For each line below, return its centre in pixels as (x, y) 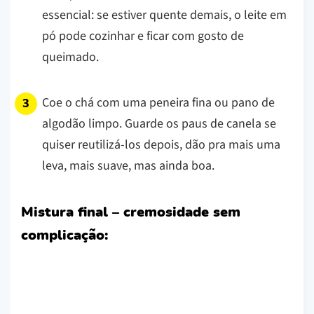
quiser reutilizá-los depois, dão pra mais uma (161, 144)
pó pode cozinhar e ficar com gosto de (143, 36)
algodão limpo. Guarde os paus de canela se (159, 123)
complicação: (64, 235)
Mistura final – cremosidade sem (131, 212)
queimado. (70, 57)
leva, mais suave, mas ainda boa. (128, 165)
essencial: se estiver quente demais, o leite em (164, 15)
